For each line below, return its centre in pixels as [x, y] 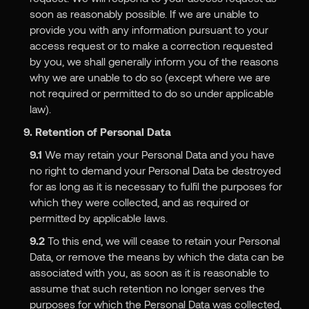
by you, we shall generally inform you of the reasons [154, 61]
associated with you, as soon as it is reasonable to [149, 272]
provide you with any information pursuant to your [149, 30]
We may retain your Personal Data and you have [158, 154]
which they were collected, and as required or [139, 202]
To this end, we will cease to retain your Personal [162, 241]
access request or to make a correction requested [151, 46]
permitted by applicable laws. [98, 218]
